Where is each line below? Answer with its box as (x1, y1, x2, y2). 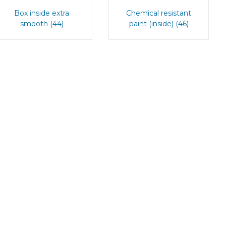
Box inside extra (14, 8, 70, 18)
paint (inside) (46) (129, 19, 189, 28)
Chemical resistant (126, 8, 192, 18)
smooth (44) (20, 19, 64, 28)
